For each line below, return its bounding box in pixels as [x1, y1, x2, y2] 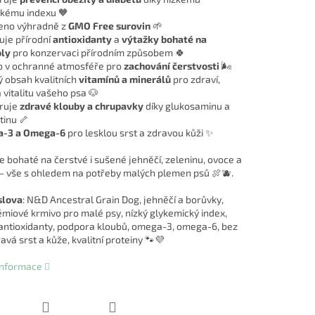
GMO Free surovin [67, 20, 150, 32]
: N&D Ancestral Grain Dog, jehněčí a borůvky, [22, 193, 224, 206]
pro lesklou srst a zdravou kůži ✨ [65, 127, 214, 139]
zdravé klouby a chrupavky [19, 100, 143, 112]
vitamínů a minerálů [78, 73, 171, 86]
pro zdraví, [170, 73, 220, 86]
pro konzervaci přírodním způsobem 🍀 [10, 46, 185, 59]
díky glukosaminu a [143, 100, 230, 112]
